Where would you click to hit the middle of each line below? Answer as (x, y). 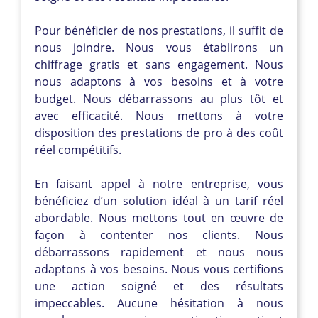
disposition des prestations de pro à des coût (159, 132)
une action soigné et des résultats (159, 286)
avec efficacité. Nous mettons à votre (159, 115)
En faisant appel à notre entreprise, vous (159, 183)
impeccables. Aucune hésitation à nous (159, 303)
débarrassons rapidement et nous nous (159, 252)
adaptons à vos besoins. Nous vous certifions (159, 269)
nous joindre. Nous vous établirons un (159, 47)
